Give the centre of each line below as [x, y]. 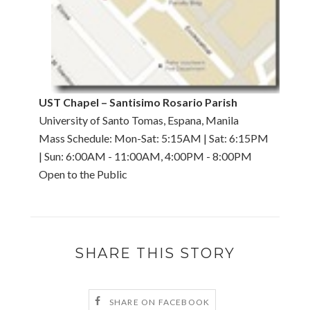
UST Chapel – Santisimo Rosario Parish [138, 102]
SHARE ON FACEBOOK [159, 302]
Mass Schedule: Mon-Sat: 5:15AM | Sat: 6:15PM [154, 138]
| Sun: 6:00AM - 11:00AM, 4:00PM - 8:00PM [145, 156]
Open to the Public [83, 174]
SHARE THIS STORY [155, 254]
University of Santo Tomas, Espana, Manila [139, 120]
